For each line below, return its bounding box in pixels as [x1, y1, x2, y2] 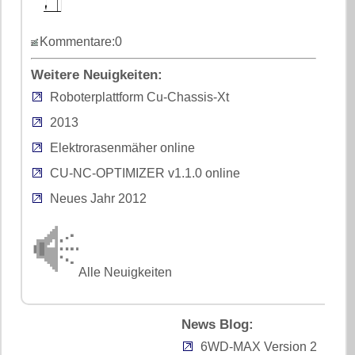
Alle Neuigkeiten [78, 265, 173, 279]
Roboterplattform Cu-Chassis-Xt [50, 90, 230, 104]
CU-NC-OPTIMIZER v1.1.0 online [50, 166, 241, 180]
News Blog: [181, 317, 254, 333]
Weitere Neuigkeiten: [31, 67, 163, 82]
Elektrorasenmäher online [50, 140, 196, 155]
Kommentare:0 [40, 34, 123, 48]
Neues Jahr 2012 [50, 191, 147, 205]
